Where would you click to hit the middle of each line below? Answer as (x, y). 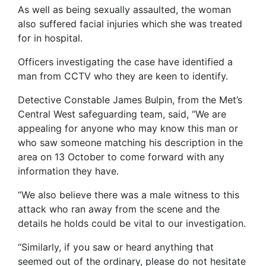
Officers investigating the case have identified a (125, 62)
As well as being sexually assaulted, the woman (124, 9)
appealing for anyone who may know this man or (128, 128)
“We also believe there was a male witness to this (129, 195)
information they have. (68, 171)
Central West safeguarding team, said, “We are (122, 114)
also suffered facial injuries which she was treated (130, 24)
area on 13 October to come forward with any (121, 157)
